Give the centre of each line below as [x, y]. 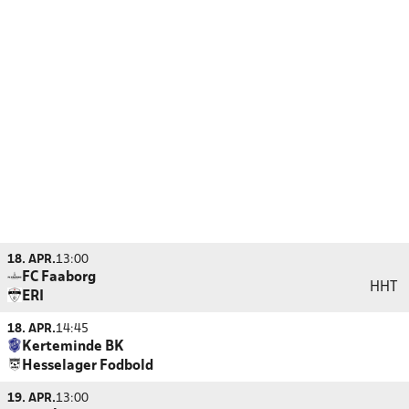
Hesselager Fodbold [88, 366]
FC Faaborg [59, 278]
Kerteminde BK [73, 347]
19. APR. [31, 399]
